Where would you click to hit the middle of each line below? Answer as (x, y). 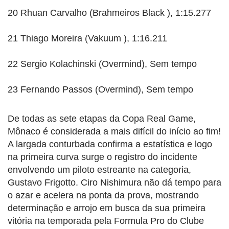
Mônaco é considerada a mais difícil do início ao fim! (114, 132)
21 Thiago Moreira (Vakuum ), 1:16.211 (87, 39)
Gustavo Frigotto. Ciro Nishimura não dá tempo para (114, 183)
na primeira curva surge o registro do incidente (102, 157)
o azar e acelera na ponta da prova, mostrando (103, 196)
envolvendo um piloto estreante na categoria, (99, 170)
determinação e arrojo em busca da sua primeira (107, 208)
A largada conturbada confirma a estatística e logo (110, 144)
